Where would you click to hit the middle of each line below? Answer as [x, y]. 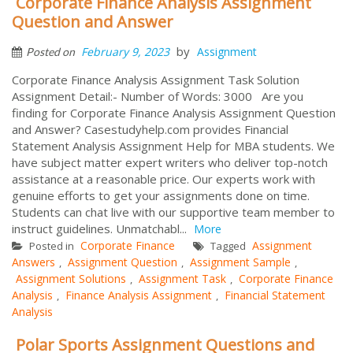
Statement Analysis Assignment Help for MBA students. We [173, 145]
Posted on [52, 51]
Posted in [52, 245]
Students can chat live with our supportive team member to [173, 212]
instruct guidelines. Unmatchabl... [101, 228]
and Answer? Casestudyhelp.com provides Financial [150, 129]
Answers [33, 262]
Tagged [228, 245]
